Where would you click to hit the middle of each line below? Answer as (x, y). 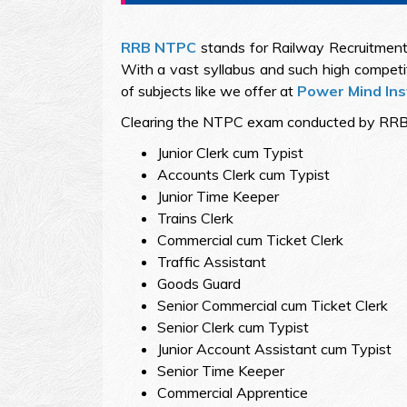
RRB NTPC (159, 48)
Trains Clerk (195, 218)
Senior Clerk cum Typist (233, 328)
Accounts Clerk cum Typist (243, 175)
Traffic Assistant (211, 262)
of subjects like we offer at (207, 91)
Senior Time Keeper (220, 371)
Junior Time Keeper (218, 197)
